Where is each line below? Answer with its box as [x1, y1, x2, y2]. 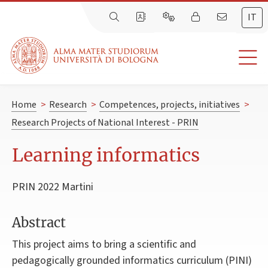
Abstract [12, 214, 66, 232]
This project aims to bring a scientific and [12, 237, 196, 252]
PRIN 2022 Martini [12, 179, 93, 195]
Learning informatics [12, 144, 200, 167]
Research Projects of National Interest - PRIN [11, 116, 199, 130]
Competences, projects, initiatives [99, 98, 240, 112]
